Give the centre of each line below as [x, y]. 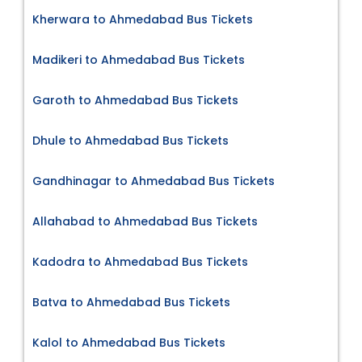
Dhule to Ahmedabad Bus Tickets [130, 140]
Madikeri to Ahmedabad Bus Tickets [139, 59]
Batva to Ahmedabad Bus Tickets [131, 302]
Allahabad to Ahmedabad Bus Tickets [145, 221]
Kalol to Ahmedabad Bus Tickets [129, 342]
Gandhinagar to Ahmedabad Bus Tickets [154, 181]
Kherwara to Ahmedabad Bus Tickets [143, 19]
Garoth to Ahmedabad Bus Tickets [135, 100]
